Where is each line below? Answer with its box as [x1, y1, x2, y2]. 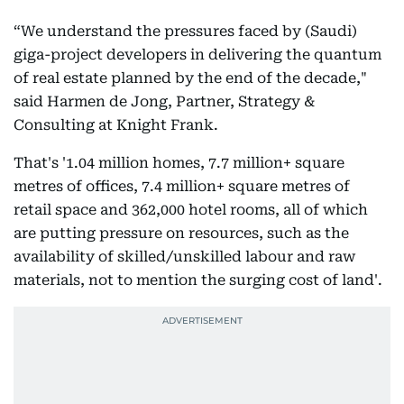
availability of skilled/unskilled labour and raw [14, 248, 355, 265]
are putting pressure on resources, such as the [14, 225, 349, 242]
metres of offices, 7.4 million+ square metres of [14, 178, 350, 195]
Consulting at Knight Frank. [14, 116, 218, 133]
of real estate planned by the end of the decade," [14, 69, 367, 87]
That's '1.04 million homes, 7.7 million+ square [14, 154, 344, 171]
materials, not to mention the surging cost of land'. [14, 271, 382, 289]
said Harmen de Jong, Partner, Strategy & [14, 93, 315, 110]
